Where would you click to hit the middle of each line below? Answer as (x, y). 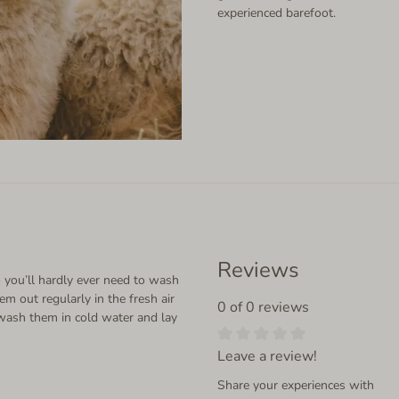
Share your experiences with (296, 386)
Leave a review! (267, 357)
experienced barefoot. (277, 12)
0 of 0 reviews (263, 307)
